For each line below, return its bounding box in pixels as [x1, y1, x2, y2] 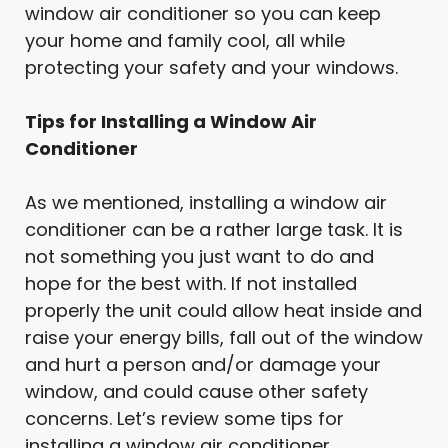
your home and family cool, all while [25, 27, 345, 53]
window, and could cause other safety [25, 378, 368, 404]
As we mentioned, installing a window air [25, 189, 387, 215]
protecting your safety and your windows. [25, 54, 398, 80]
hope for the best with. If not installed [25, 270, 357, 296]
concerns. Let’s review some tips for [25, 405, 344, 431]
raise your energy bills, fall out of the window [25, 324, 423, 350]
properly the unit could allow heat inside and [25, 297, 422, 323]
